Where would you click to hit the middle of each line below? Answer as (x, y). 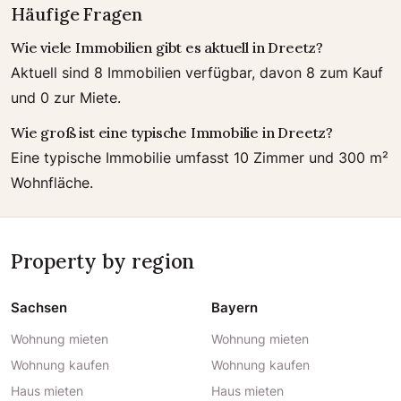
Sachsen (39, 307)
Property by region (103, 261)
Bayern (235, 307)
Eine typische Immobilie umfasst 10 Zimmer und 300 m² (200, 158)
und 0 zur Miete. (66, 98)
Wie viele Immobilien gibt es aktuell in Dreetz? (167, 47)
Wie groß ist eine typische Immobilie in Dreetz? (172, 132)
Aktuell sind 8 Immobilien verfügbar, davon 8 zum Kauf (197, 73)
